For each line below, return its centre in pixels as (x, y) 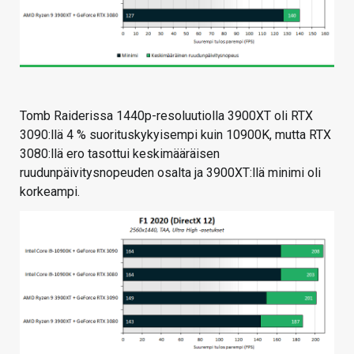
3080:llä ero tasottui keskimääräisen (120, 153)
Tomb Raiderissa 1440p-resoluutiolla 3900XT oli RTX (166, 115)
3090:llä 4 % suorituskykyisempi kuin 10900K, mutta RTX (175, 134)
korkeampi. (50, 191)
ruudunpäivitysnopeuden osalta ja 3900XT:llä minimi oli (170, 172)
